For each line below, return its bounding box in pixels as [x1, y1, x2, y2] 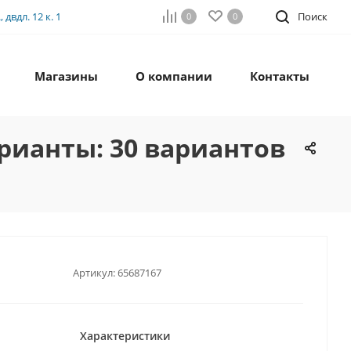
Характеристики [80, 328, 170, 344]
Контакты [250, 68, 309, 85]
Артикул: [73, 265, 115, 280]
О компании [136, 68, 212, 85]
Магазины [34, 68, 98, 85]
